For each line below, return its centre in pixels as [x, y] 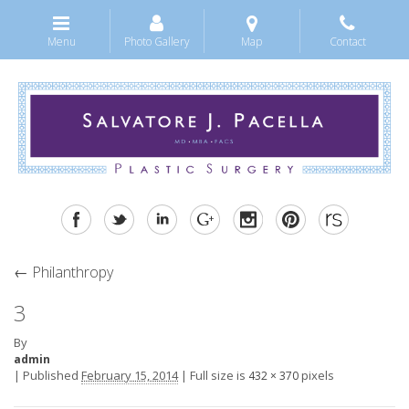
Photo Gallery [157, 42]
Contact [347, 42]
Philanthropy [71, 272]
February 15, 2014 [130, 375]
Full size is [218, 375]
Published [51, 375]
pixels [316, 375]
